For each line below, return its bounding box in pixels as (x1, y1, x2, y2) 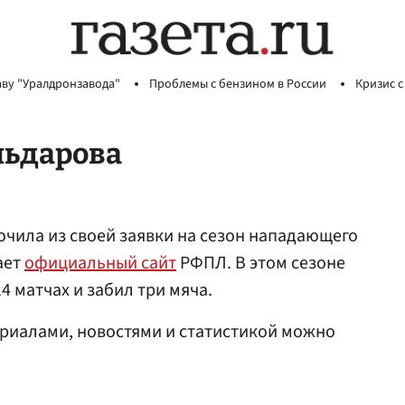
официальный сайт (24, 250, 176, 276)
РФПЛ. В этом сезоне (176, 250, 345, 276)
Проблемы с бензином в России (149, 75, 326, 93)
